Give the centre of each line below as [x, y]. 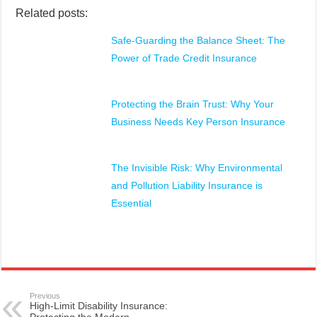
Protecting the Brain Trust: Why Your [193, 104]
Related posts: [52, 13]
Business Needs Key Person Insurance [198, 122]
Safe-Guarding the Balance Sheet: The [198, 41]
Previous [45, 296]
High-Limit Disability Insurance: [99, 306]
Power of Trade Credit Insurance [184, 58]
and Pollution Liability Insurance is [187, 186]
